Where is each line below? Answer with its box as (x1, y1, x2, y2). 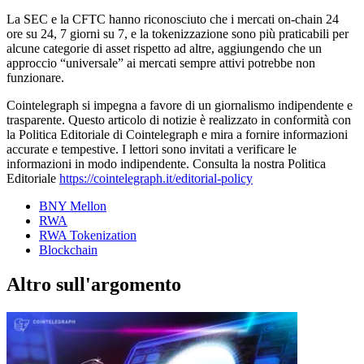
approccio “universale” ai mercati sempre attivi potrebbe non (6, 55, 315, 70)
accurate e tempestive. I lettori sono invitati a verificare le (6, 141, 297, 156)
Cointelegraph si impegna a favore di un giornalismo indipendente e (6, 97, 353, 112)
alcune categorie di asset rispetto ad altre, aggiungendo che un (6, 41, 322, 55)
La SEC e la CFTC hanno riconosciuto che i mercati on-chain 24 (6, 11, 339, 26)
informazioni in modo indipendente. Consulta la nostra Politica (6, 156, 326, 171)
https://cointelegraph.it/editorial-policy (59, 171, 253, 185)
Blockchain (39, 242, 97, 257)
